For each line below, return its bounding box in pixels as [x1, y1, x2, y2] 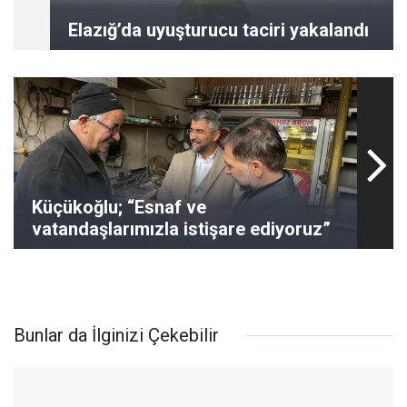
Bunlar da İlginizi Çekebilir [14, 324, 219, 346]
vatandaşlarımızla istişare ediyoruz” [32, 218, 331, 240]
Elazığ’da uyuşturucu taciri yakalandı [68, 19, 369, 41]
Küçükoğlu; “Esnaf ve [32, 196, 206, 218]
